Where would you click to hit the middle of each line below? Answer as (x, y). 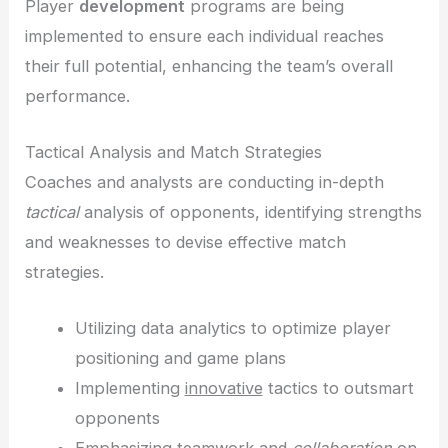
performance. (78, 95)
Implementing (129, 388)
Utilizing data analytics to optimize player (232, 328)
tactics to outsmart (338, 388)
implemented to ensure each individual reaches (205, 35)
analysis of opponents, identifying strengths (251, 212)
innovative (223, 388)
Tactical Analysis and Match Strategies (174, 152)
